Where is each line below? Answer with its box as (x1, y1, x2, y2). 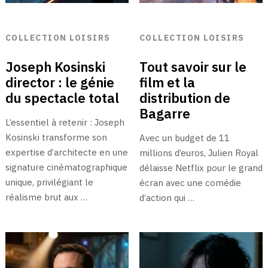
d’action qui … (139, 192, 194, 204)
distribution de (139, 89, 230, 107)
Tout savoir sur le (139, 58, 246, 76)
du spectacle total (5, 89, 119, 107)
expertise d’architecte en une (5, 147, 128, 159)
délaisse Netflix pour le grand (139, 162, 263, 174)
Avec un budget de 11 (139, 132, 230, 144)
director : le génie (5, 74, 114, 92)
